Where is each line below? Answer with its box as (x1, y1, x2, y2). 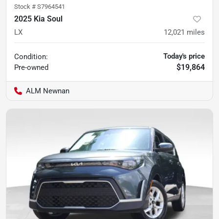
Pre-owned (14, 63, 48, 72)
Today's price (163, 51, 205, 61)
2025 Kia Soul (14, 14, 63, 23)
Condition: (14, 52, 48, 61)
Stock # (14, 2, 37, 10)
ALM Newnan (26, 86, 69, 95)
